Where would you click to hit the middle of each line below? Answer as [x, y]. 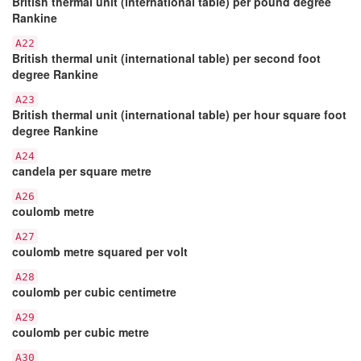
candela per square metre [82, 170]
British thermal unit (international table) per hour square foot [179, 114]
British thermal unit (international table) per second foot [166, 58]
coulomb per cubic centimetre [94, 291]
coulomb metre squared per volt [100, 251]
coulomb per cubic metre [81, 332]
